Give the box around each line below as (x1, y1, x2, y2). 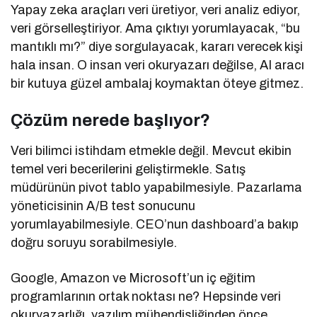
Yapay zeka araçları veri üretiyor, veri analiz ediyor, (11, 3, 301, 18)
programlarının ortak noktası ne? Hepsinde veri (11, 289, 282, 304)
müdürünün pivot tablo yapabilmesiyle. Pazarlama (11, 180, 303, 195)
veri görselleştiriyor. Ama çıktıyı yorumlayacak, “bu (11, 21, 301, 36)
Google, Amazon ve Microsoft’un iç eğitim (11, 271, 256, 286)
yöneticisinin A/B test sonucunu (11, 199, 196, 214)
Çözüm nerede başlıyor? (11, 111, 210, 130)
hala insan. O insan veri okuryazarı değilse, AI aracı (11, 58, 305, 73)
